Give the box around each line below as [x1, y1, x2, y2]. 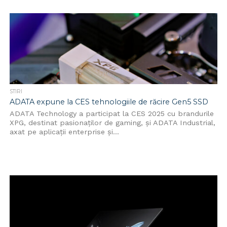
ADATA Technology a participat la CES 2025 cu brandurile [9, 109, 214, 118]
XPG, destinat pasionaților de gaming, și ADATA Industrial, [9, 119, 215, 127]
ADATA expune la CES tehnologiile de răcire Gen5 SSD [9, 97, 208, 106]
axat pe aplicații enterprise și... [9, 128, 119, 136]
